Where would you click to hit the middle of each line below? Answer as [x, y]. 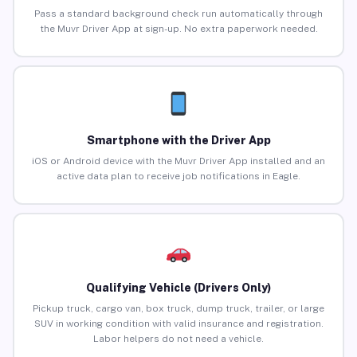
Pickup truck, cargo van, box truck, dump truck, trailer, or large [178, 309]
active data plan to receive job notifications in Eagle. [178, 177]
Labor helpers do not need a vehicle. [178, 339]
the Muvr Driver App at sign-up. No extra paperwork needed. [178, 29]
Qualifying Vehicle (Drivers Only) [178, 288]
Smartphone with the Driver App [178, 141]
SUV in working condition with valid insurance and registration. [178, 324]
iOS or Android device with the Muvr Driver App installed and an [178, 161]
